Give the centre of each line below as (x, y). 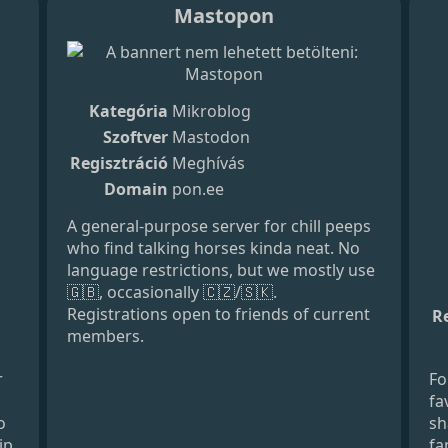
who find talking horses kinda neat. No (214, 247)
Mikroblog (212, 110)
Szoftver (136, 136)
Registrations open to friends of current (219, 313)
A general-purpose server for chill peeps (219, 225)
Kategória (129, 110)
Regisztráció (119, 162)
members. (106, 335)
